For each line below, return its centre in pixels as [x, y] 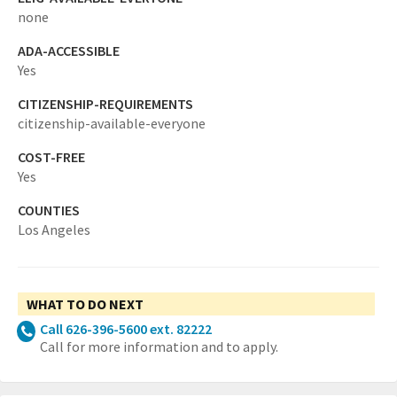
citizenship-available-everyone [112, 124]
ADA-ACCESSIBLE [69, 51]
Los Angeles [54, 230]
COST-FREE [51, 157]
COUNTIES [49, 210]
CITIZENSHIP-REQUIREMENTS [105, 104]
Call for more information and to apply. [159, 347]
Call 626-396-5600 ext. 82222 [126, 329]
